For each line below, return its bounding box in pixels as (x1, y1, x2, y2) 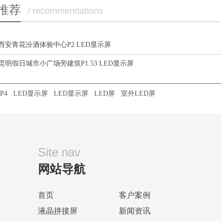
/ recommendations (28, 5, 103, 16)
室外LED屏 (121, 89, 155, 97)
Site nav (38, 145, 80, 159)
